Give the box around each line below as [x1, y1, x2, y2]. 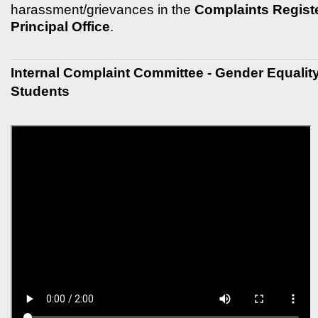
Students [11, 84, 70, 99]
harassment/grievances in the [11, 1, 194, 17]
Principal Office [11, 18, 110, 34]
